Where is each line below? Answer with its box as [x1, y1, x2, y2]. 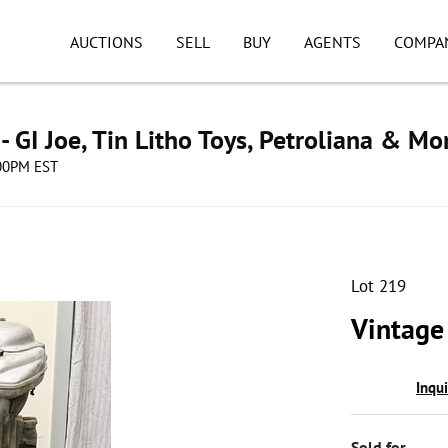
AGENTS [303, 32, 361, 52]
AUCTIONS [70, 32, 143, 52]
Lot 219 [351, 275, 406, 297]
